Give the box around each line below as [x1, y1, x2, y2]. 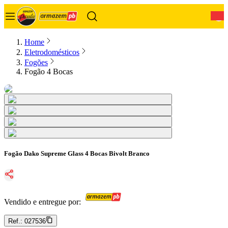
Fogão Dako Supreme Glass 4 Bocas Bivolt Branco [4, 150, 150, 158]
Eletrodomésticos [24, 48, 79, 56]
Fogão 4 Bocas [24, 67, 73, 76]
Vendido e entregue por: [4, 197, 81, 207]
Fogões [24, 58, 48, 67]
